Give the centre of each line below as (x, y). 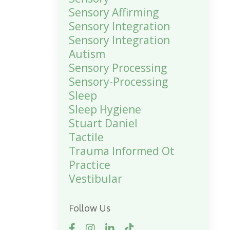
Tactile (86, 137)
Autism (87, 54)
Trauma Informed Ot (121, 151)
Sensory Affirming (113, 12)
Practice (89, 165)
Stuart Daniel (103, 123)
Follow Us (89, 208)
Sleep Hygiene (105, 109)
